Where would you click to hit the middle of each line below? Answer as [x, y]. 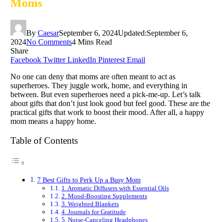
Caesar [48, 33]
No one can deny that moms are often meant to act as [93, 76]
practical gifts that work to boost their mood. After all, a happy [107, 112]
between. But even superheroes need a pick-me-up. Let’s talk [106, 94]
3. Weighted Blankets [90, 204]
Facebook [26, 59]
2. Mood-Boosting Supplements [104, 196]
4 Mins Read [92, 42]
